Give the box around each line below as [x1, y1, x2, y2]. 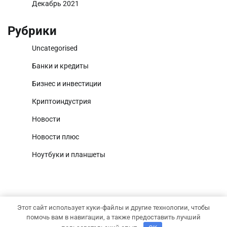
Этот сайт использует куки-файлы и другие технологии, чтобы [17, 203, 210, 211]
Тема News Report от [132, 209, 211, 219]
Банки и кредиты [32, 62, 89, 70]
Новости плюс [32, 133, 79, 141]
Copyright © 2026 [8, 209, 73, 219]
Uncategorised [32, 44, 78, 53]
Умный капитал [73, 209, 132, 219]
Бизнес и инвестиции [32, 80, 101, 88]
